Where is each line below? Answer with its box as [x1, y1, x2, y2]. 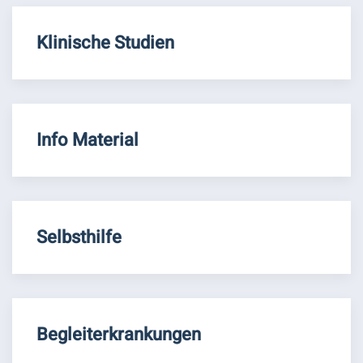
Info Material [36, 127, 139, 153]
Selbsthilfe [36, 224, 122, 250]
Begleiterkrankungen [36, 322, 201, 348]
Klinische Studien [36, 30, 174, 56]
